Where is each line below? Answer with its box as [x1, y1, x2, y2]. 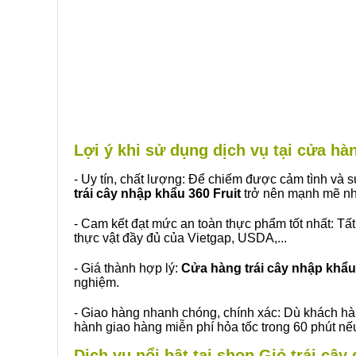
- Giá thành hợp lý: [74, 261, 181, 275]
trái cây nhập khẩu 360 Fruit [74, 187, 241, 200]
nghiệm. [74, 276, 119, 289]
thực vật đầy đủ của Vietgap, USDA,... [74, 231, 287, 245]
